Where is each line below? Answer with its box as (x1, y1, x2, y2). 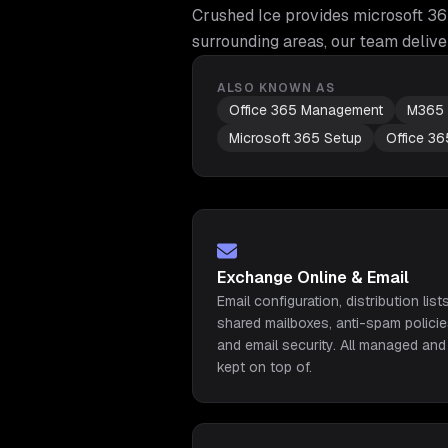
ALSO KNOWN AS (217, 80, 336, 96)
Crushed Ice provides (192, 5, 353, 26)
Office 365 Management (229, 101, 383, 119)
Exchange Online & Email (217, 267, 409, 288)
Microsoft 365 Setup (229, 129, 362, 147)
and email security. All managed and (217, 336, 446, 354)
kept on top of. (217, 358, 312, 376)
